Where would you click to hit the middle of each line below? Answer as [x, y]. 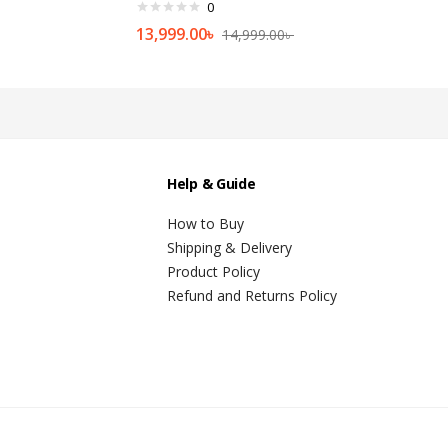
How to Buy [205, 223]
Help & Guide [211, 183]
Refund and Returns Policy [252, 295]
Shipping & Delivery [229, 247]
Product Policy [213, 271]
